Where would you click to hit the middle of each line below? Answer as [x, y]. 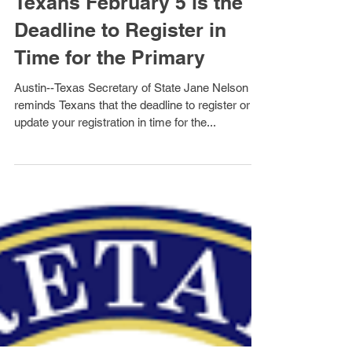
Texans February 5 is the [128, 37]
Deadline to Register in [120, 64]
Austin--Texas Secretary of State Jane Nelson [131, 122]
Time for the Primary [110, 92]
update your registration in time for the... [115, 157]
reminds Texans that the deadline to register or [132, 139]
